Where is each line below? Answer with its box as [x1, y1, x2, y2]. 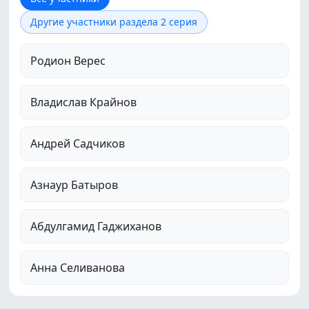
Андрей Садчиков [30, 136, 125, 151]
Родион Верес [30, 53, 106, 68]
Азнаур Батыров [30, 177, 118, 192]
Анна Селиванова [30, 260, 125, 275]
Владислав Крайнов [30, 94, 137, 110]
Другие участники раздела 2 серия [30, 15, 197, 28]
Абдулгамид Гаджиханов [30, 219, 161, 234]
